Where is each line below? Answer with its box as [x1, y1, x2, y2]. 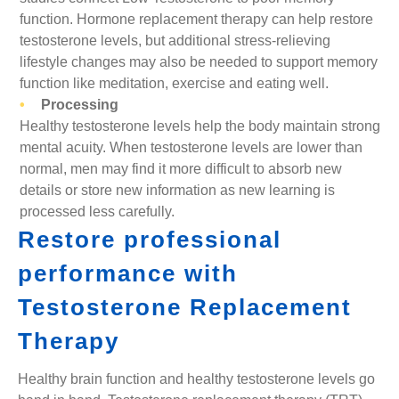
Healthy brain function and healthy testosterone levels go [18, 371, 375, 387]
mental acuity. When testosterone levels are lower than [20, 140, 363, 155]
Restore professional [18, 227, 281, 252]
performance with [18, 261, 238, 286]
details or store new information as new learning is [20, 183, 336, 198]
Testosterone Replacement [18, 295, 352, 320]
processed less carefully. [20, 204, 175, 219]
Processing [41, 97, 119, 112]
